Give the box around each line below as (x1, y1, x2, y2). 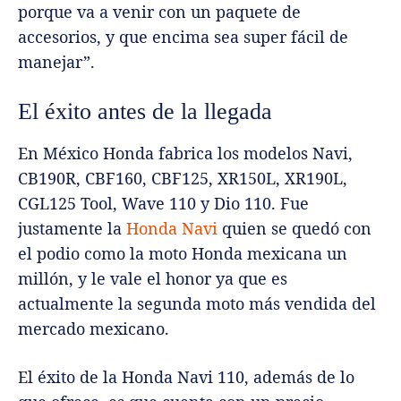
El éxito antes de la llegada (18, 98, 272, 125)
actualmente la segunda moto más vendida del (18, 293, 376, 315)
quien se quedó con (218, 218, 371, 240)
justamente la (18, 218, 126, 240)
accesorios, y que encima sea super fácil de (18, 26, 348, 48)
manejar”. (18, 51, 95, 73)
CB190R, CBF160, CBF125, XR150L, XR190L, (18, 167, 347, 190)
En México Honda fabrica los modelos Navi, (18, 142, 353, 165)
